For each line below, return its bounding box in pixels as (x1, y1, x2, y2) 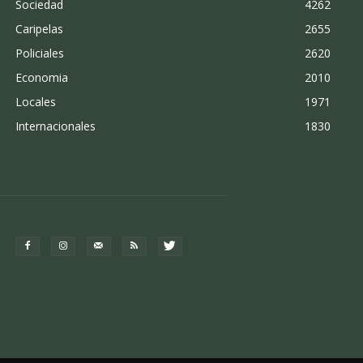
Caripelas (15, 20, 63, 36)
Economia (15, 69, 68, 85)
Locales (15, 93, 56, 109)
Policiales (15, 45, 64, 61)
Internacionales (15, 117, 96, 134)
